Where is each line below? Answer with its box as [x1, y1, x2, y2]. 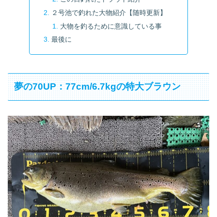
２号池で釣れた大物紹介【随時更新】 [51, 8, 167, 16]
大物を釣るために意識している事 [60, 22, 162, 30]
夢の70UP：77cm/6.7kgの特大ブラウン [14, 81, 181, 92]
